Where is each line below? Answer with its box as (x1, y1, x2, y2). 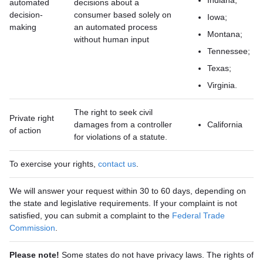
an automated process (74, 22, 157, 32)
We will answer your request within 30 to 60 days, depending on (9, 186, 246, 195)
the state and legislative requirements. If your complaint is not (9, 198, 237, 208)
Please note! (9, 250, 59, 259)
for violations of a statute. (74, 132, 167, 141)
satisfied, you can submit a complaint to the (9, 211, 172, 220)
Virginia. (207, 80, 237, 90)
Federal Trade (172, 211, 225, 220)
